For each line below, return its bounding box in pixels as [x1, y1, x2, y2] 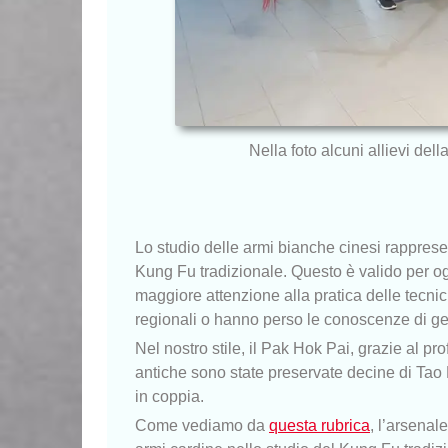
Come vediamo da [135, 416, 269, 434]
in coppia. [135, 387, 204, 405]
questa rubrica [269, 416, 370, 434]
